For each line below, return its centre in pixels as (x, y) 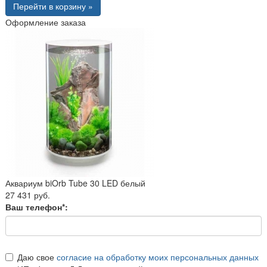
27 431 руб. (28, 195)
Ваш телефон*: (37, 207)
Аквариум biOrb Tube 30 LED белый (75, 183)
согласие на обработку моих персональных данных (158, 257)
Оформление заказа (46, 22)
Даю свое (37, 257)
